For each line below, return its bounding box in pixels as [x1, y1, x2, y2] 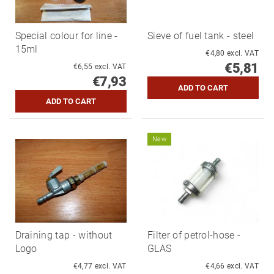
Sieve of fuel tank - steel [147, 30, 254, 42]
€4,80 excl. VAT [227, 49, 259, 58]
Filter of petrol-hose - [147, 229, 241, 242]
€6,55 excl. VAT [94, 62, 127, 72]
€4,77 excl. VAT [94, 262, 127, 271]
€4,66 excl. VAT [227, 262, 259, 271]
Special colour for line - [15, 30, 118, 42]
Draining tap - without [15, 229, 113, 242]
